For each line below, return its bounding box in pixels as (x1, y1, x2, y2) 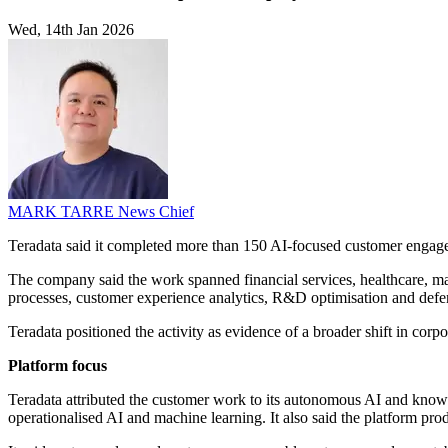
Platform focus (8, 357, 107, 375)
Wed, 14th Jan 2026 (8, 21, 134, 39)
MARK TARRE (8, 203, 118, 221)
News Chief (118, 203, 194, 221)
